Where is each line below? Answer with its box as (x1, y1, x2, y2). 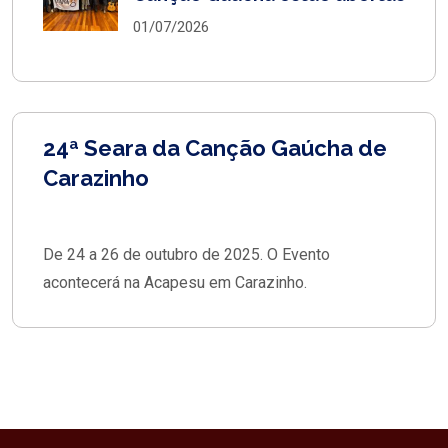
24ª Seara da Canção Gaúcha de (43, 134, 387, 161)
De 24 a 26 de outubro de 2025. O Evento (43, 244, 330, 264)
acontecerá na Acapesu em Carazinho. (43, 272, 307, 292)
